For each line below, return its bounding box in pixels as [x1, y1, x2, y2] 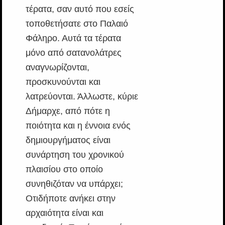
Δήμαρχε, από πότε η [25, 105, 110, 116]
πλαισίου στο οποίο [25, 164, 103, 174]
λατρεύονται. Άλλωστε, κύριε [25, 91, 138, 101]
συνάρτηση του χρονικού [25, 149, 124, 160]
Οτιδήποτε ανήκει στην [25, 193, 116, 203]
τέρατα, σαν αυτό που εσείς [25, 4, 134, 14]
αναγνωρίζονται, [25, 62, 89, 72]
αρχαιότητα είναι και [25, 207, 103, 218]
